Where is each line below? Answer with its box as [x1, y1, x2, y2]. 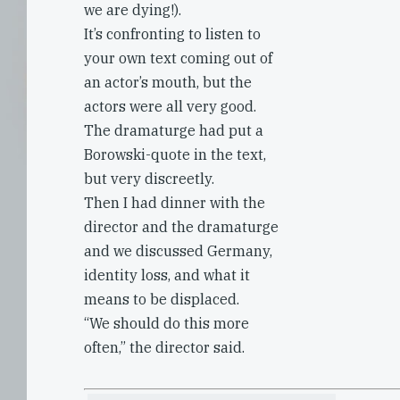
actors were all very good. [84, 97, 256, 115]
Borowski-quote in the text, [84, 146, 266, 163]
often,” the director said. [84, 338, 245, 356]
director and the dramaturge [84, 218, 279, 236]
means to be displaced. [84, 290, 239, 308]
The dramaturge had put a [84, 121, 263, 139]
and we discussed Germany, [84, 242, 272, 260]
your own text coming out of [84, 49, 272, 67]
